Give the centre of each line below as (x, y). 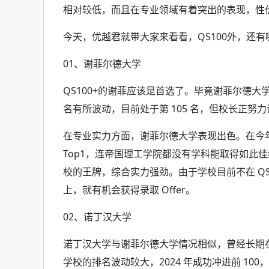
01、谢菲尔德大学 (102, 64)
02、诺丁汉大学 (98, 217)
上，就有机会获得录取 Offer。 (129, 190)
